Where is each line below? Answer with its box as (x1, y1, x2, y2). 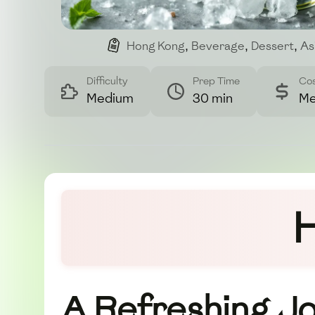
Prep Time (193, 75, 240, 89)
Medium (86, 89, 134, 108)
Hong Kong (127, 39, 185, 54)
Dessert (251, 39, 294, 54)
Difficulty (86, 75, 128, 89)
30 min (193, 89, 233, 108)
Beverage (191, 39, 245, 54)
